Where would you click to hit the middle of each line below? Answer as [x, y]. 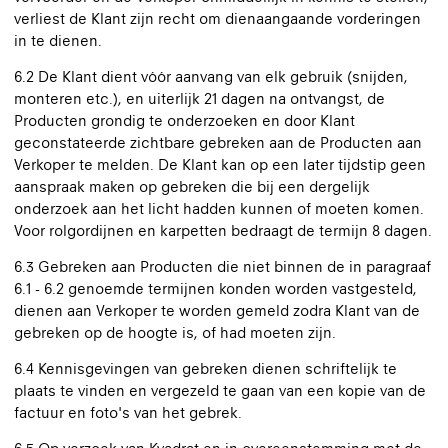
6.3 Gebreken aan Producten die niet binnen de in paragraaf [222, 266]
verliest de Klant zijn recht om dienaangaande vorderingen [217, 18]
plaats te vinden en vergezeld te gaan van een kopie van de [220, 390]
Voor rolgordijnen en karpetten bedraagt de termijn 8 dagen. [223, 230]
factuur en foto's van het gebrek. [128, 412]
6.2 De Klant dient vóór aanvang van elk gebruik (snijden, [211, 76]
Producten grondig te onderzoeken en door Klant [184, 120]
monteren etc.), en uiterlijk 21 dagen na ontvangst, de [199, 98]
